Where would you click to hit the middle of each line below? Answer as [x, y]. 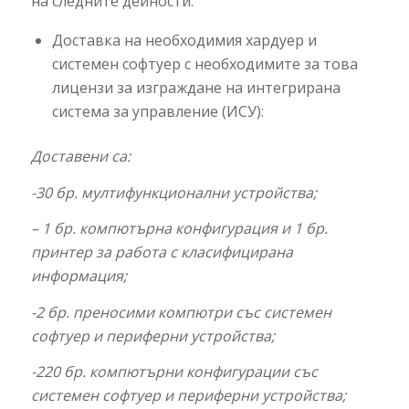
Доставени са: [80, 156]
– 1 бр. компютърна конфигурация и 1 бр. [179, 229]
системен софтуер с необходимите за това [204, 63]
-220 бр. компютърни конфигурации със [174, 372]
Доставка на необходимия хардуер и [184, 40]
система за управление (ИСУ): [157, 111]
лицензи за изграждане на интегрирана [196, 87]
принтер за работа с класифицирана [162, 252]
